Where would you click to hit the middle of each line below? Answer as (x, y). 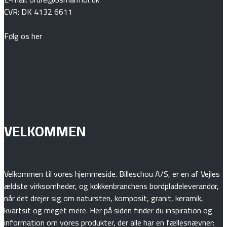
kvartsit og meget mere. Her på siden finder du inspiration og (108, 210)
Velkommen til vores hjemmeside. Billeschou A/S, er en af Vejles (112, 174)
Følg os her (23, 36)
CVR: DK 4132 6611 (38, 11)
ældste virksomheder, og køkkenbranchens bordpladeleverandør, (111, 186)
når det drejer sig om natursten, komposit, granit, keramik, (104, 198)
